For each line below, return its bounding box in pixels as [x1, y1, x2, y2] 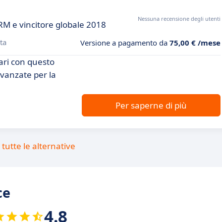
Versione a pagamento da [80, 37, 169, 48]
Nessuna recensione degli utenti [138, 14, 221, 22]
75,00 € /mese [169, 37, 221, 48]
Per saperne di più [115, 99, 187, 111]
